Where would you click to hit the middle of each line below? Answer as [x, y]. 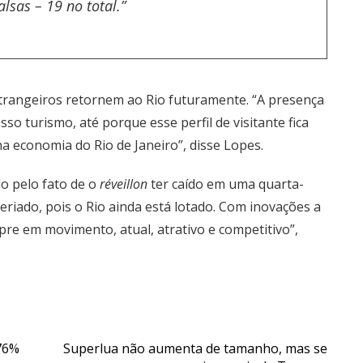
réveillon [125, 184]
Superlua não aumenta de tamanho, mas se [195, 348]
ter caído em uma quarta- [227, 184]
